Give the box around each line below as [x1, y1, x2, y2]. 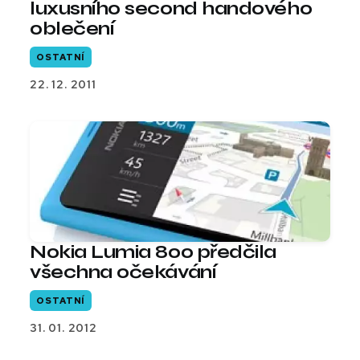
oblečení [30, 18, 114, 40]
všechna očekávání [30, 261, 216, 284]
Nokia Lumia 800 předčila [30, 241, 276, 264]
